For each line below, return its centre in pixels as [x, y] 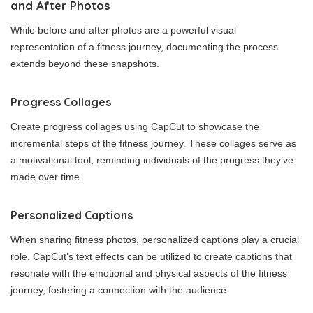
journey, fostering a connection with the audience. [120, 290]
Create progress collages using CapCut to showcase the [135, 126]
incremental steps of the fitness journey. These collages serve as [153, 143]
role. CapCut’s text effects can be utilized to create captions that [151, 256]
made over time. [46, 176]
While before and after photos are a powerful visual [123, 30]
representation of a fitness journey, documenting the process [144, 46]
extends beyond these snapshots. [85, 63]
